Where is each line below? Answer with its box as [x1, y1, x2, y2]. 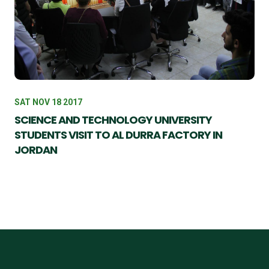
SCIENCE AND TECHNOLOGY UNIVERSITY [14, 112, 212, 127]
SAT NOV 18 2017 [14, 97, 82, 107]
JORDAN [14, 142, 57, 157]
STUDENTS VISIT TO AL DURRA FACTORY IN [14, 127, 222, 142]
